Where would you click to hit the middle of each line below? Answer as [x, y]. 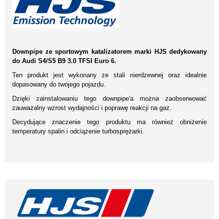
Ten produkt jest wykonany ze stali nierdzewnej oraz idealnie [109, 75]
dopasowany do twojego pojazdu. [59, 84]
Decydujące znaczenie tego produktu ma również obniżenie [109, 122]
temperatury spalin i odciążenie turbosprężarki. [78, 131]
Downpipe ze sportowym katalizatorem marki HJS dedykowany [109, 51]
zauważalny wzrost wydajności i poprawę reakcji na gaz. [92, 108]
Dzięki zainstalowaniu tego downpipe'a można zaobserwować [109, 98]
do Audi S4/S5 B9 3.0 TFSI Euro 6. [64, 61]
